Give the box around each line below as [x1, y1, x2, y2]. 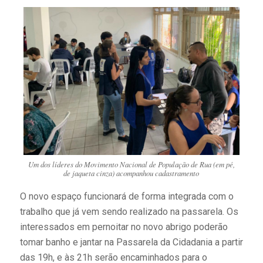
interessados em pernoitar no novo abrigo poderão [19, 221, 228, 232]
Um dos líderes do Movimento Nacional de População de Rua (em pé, [28, 159, 235, 170]
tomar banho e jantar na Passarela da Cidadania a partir [19, 236, 243, 248]
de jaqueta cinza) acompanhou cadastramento [63, 168, 200, 178]
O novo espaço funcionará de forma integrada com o [19, 190, 234, 202]
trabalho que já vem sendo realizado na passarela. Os [19, 205, 238, 217]
